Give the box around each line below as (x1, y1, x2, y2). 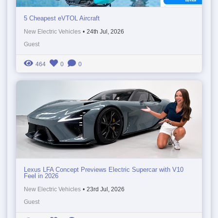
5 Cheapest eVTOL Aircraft (24, 14, 100, 22)
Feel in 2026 (24, 172, 58, 180)
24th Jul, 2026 (87, 28, 124, 35)
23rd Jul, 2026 (87, 185, 125, 193)
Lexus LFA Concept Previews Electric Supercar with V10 (24, 165, 183, 173)
